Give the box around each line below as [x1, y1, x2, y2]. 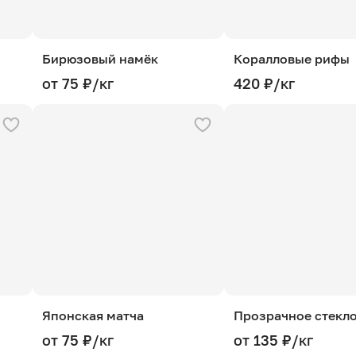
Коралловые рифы [234, 51, 350, 67]
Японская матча [42, 308, 144, 323]
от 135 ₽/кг [234, 331, 313, 349]
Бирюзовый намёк [42, 51, 158, 67]
